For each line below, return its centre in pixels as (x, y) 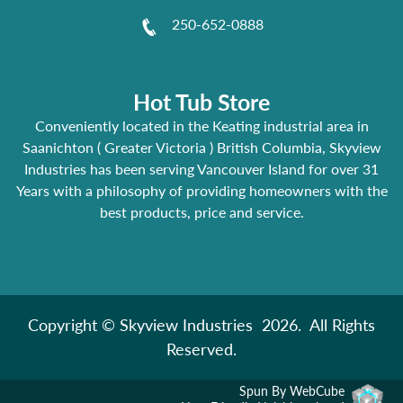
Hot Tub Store (201, 102)
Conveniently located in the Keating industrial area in (201, 126)
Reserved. (201, 349)
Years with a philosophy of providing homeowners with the (201, 191)
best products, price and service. (201, 212)
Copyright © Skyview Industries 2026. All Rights (201, 325)
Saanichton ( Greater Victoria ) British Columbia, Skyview (201, 148)
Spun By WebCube (292, 391)
